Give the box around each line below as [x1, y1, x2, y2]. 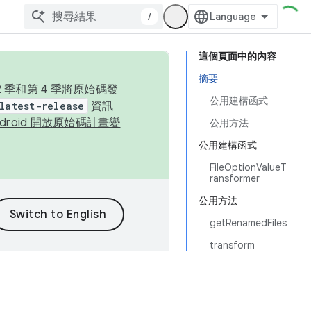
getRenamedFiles [210, 217, 287, 229]
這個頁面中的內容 [199, 50, 276, 62]
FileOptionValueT [210, 161, 287, 174]
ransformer [210, 172, 260, 185]
